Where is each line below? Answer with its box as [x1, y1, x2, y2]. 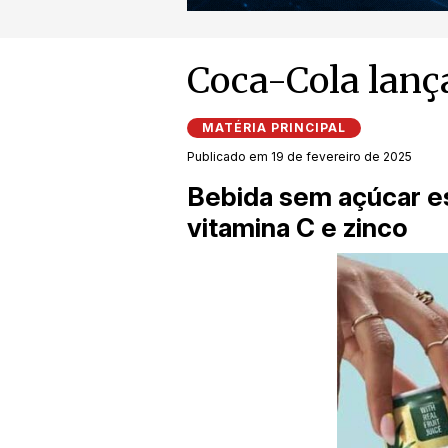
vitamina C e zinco [187, 212, 408, 244]
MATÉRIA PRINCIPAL [202, 120, 346, 136]
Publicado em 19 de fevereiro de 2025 [187, 149, 412, 165]
